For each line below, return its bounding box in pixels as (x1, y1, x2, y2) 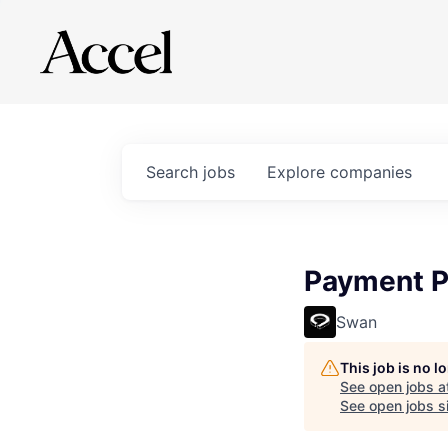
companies (330, 162, 412, 182)
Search (146, 162, 203, 182)
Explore (267, 162, 330, 182)
